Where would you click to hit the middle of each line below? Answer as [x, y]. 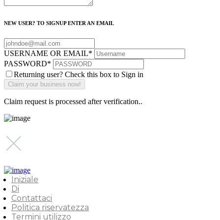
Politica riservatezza [50, 207]
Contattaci [32, 198]
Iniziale [25, 179]
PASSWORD [26, 64]
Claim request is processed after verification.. [73, 102]
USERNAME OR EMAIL [46, 54]
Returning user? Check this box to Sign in [79, 75]
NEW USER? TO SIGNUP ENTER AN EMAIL [59, 23]
